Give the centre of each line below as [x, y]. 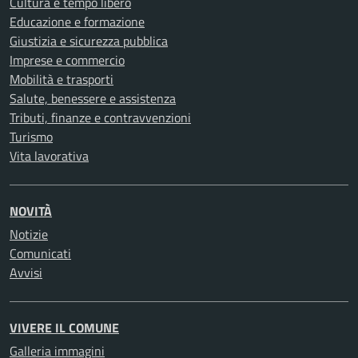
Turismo [31, 137]
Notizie [29, 234]
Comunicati [40, 253]
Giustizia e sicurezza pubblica [89, 41]
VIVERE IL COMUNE [64, 328]
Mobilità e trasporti [62, 79]
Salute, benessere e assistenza [93, 98]
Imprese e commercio [67, 60]
